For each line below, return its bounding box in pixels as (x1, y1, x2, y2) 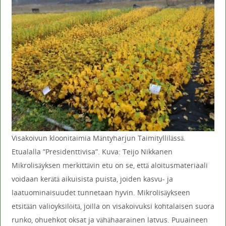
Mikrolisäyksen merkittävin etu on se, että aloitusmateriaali (11, 160, 208, 170)
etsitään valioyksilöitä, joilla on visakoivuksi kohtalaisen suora (11, 201, 214, 211)
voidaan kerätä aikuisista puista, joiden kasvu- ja (11, 174, 173, 184)
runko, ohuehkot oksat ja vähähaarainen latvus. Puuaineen (11, 214, 208, 224)
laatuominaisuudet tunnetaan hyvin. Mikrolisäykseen (11, 187, 190, 197)
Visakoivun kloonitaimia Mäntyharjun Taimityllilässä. (11, 133, 186, 143)
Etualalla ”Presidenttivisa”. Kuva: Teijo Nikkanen (11, 146, 173, 156)
